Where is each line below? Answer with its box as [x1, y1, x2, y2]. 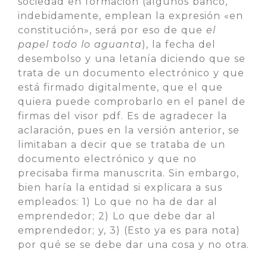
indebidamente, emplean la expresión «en [18, 10, 243, 21]
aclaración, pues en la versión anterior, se [18, 125, 240, 136]
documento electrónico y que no [18, 153, 197, 164]
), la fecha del [142, 39, 216, 50]
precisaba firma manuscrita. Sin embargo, [18, 167, 239, 179]
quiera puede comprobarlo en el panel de [18, 96, 246, 107]
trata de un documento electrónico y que [18, 67, 244, 79]
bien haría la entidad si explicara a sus [18, 182, 222, 193]
